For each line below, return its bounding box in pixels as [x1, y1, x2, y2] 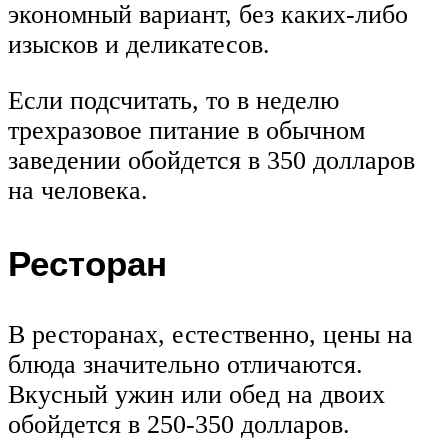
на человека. [8, 176, 148, 206]
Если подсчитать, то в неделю [8, 86, 339, 116]
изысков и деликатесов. [8, 30, 270, 60]
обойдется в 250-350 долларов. [8, 410, 350, 440]
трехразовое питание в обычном [8, 116, 365, 146]
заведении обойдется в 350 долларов [8, 146, 415, 176]
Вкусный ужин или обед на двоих [8, 380, 385, 410]
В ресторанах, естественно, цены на [8, 320, 413, 350]
